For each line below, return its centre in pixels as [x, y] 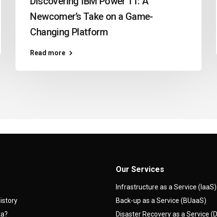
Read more [48, 53]
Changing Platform [69, 32]
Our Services [140, 169]
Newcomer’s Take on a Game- [92, 16]
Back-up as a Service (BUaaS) [161, 200]
